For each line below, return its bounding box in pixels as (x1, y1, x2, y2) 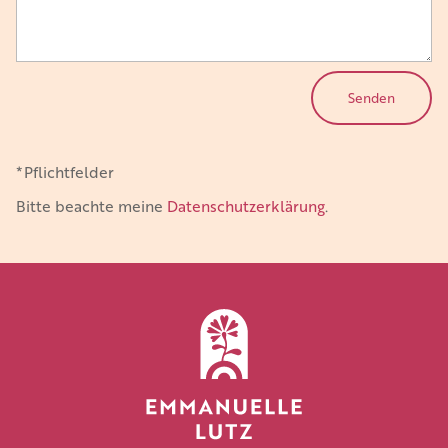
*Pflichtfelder (16, 160, 115, 182)
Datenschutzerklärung (167, 194, 326, 216)
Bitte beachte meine (16, 194, 168, 216)
